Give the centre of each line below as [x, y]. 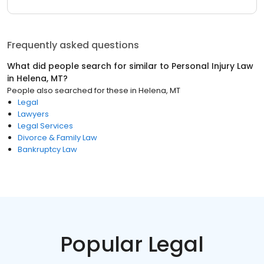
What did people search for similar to [89, 66]
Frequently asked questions [73, 45]
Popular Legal [132, 244]
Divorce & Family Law [57, 138]
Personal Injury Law [212, 66]
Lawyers [33, 114]
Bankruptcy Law [47, 149]
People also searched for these [68, 90]
